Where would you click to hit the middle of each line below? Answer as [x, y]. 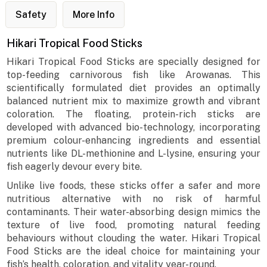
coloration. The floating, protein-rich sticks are [133, 114]
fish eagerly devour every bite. [74, 166]
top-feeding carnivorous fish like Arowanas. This [133, 74]
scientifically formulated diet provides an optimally [133, 88]
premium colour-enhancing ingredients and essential [133, 140]
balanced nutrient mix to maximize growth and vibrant [133, 101]
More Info [93, 15]
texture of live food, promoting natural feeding [133, 225]
